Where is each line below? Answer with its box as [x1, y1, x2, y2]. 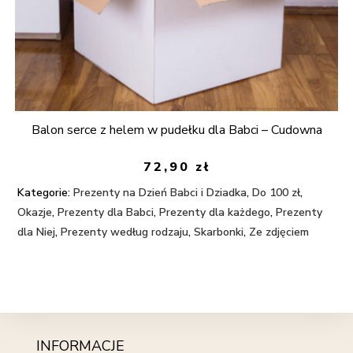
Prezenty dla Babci [58, 205, 154, 221]
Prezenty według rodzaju [61, 225, 189, 240]
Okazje [17, 205, 53, 221]
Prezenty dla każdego [159, 205, 271, 221]
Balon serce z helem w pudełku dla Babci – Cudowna [31, 121, 322, 139]
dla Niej [17, 225, 56, 240]
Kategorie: [17, 185, 71, 201]
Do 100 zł [252, 185, 301, 201]
